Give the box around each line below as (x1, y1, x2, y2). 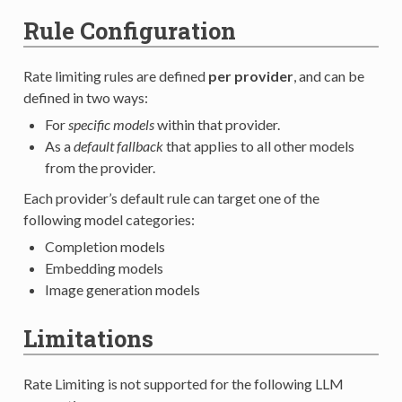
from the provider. (44, 158, 155, 176)
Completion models (44, 237, 165, 255)
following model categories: (22, 210, 195, 228)
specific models (67, 115, 154, 133)
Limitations (22, 322, 153, 354)
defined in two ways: (22, 88, 148, 106)
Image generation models (44, 280, 200, 298)
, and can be (293, 66, 364, 84)
